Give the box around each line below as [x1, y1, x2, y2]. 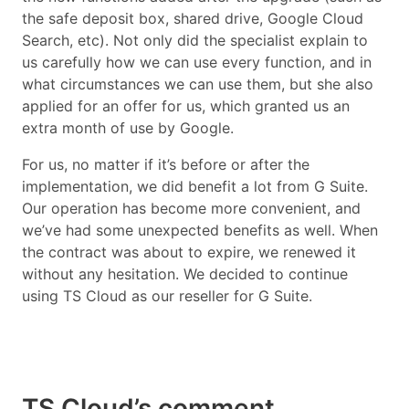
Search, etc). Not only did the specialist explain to [22, 30, 368, 49]
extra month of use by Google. [22, 118, 234, 137]
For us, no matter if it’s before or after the [22, 154, 309, 173]
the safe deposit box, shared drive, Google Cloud [22, 8, 363, 27]
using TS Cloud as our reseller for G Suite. [22, 286, 312, 305]
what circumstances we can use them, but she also [22, 74, 373, 93]
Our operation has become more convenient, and [22, 198, 361, 217]
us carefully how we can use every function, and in [22, 52, 372, 71]
